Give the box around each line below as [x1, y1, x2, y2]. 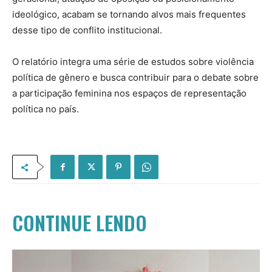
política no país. [12, 103, 79, 115]
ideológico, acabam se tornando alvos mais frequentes [12, 8, 246, 21]
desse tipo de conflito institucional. [12, 24, 162, 36]
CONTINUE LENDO [12, 208, 147, 237]
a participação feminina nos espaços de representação [12, 87, 246, 100]
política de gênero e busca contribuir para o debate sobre [12, 72, 259, 84]
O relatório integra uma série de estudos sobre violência [12, 56, 254, 68]
